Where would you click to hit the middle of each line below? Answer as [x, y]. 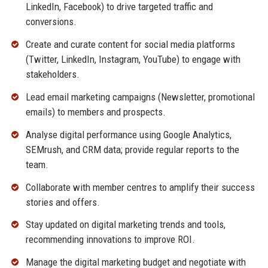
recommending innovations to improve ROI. [110, 240]
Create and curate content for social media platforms [130, 45]
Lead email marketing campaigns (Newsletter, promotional [140, 97]
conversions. [51, 22]
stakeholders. [52, 74]
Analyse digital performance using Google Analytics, [128, 134]
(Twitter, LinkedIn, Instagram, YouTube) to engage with [133, 60]
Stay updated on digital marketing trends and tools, [125, 225]
